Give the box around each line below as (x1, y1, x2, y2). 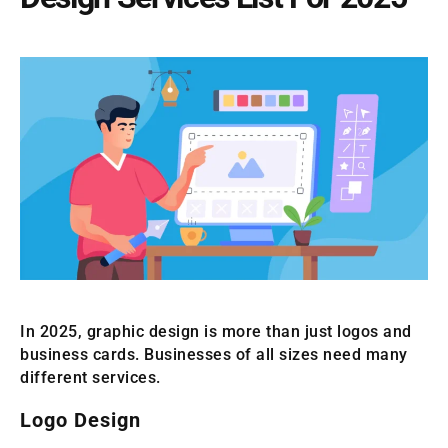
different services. (20, 368, 161, 387)
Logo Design (20, 408, 141, 432)
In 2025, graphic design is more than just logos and (20, 322, 412, 341)
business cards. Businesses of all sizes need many (20, 345, 408, 364)
